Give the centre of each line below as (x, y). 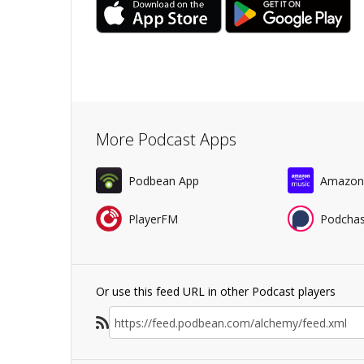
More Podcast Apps (166, 139)
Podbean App (164, 180)
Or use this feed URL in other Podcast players (216, 291)
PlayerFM (153, 219)
